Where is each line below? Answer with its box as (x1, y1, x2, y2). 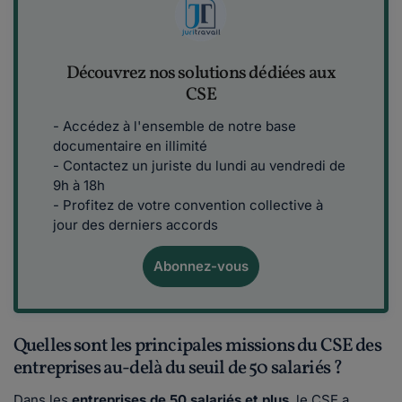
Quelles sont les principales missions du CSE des (13, 333, 381, 360)
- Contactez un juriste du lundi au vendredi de (53, 157, 345, 175)
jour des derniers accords (53, 216, 218, 234)
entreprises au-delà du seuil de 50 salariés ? (13, 355, 343, 382)
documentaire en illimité (53, 137, 207, 155)
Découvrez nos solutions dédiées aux (66, 61, 336, 87)
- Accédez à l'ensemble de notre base (53, 118, 296, 135)
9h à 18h (53, 177, 105, 195)
